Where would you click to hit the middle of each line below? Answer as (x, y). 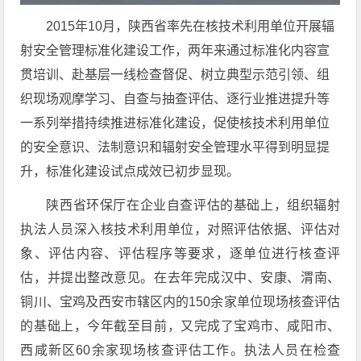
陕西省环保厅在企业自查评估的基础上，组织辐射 (193, 205)
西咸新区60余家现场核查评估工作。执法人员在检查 (180, 351)
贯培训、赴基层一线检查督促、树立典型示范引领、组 (175, 75)
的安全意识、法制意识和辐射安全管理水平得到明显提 (175, 147)
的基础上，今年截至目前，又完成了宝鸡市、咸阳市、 (180, 326)
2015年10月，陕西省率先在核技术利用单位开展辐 (191, 27)
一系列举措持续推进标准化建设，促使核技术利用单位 (175, 123)
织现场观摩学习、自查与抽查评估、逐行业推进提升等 (175, 99)
